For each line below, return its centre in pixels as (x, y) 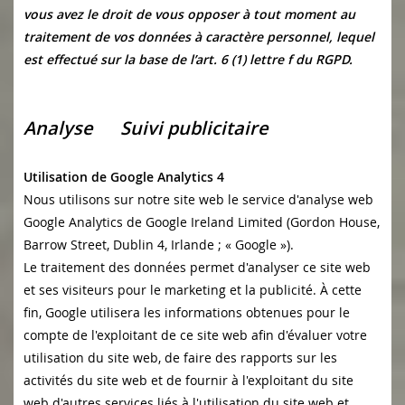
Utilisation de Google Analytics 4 (124, 177)
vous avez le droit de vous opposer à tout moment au (189, 14)
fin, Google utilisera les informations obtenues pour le (187, 313)
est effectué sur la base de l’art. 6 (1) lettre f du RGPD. (188, 60)
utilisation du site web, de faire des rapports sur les (180, 358)
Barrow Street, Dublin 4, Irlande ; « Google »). (159, 245)
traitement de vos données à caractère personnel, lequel (199, 37)
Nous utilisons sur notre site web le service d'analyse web (198, 200)
